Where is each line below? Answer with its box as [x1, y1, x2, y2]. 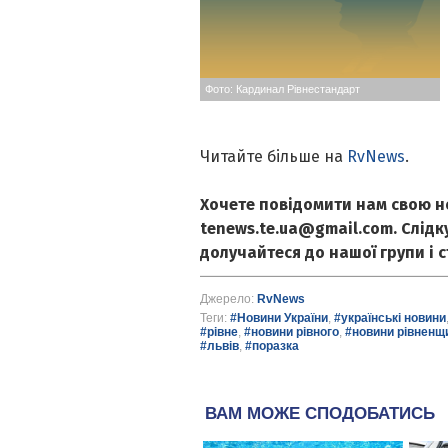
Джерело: [199, 292, 257, 307]
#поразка [244, 339, 299, 354]
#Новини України [229, 311, 328, 326]
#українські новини [333, 311, 446, 326]
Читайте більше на [199, 147, 347, 167]
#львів [199, 339, 239, 354]
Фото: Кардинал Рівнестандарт [204, 83, 360, 96]
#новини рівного [243, 325, 339, 340]
